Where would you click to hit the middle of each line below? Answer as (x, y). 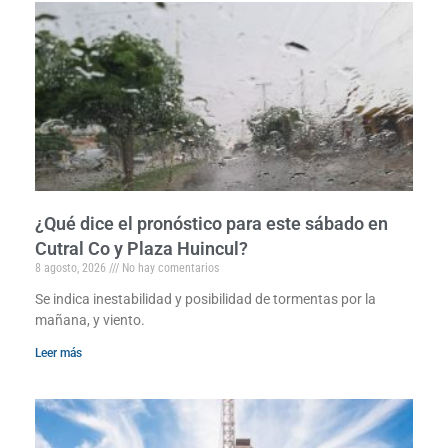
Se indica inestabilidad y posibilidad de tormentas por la (205, 298)
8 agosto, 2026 (72, 267)
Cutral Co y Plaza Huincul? (141, 248)
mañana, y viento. (90, 319)
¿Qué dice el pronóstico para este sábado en (211, 223)
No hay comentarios (169, 267)
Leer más (58, 352)
